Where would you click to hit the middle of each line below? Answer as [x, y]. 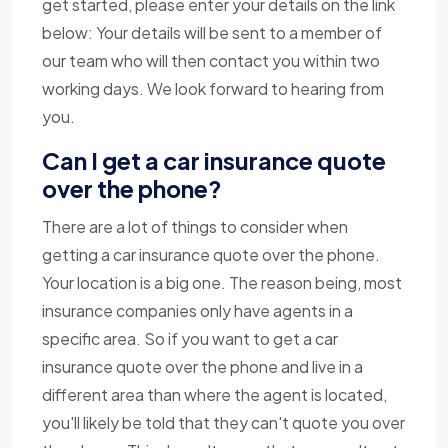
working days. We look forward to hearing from [213, 88]
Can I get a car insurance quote [214, 160]
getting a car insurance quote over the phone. [211, 254]
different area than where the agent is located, [214, 394]
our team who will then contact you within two [211, 60]
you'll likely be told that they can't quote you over [223, 422]
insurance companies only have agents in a [197, 310]
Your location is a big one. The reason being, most [222, 282]
